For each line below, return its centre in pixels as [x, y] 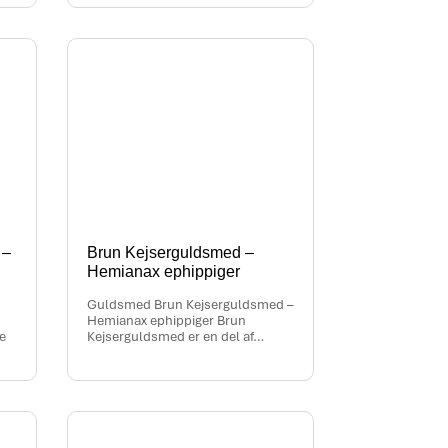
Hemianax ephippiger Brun [167, 321]
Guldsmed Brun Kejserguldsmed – [190, 305]
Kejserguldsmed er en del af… [176, 337]
